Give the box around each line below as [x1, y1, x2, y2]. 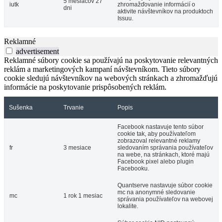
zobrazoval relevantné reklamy [117, 137, 200, 145]
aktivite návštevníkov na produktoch [117, 8, 213, 15]
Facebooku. [117, 165, 149, 172]
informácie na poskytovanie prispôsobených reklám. [4, 83, 166, 92]
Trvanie [63, 104, 84, 111]
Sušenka [9, 104, 33, 111]
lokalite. [117, 203, 138, 210]
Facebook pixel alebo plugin [117, 158, 194, 166]
